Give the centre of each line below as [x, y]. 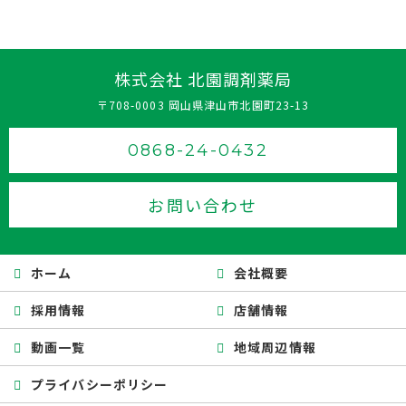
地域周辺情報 [275, 347]
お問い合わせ [203, 205]
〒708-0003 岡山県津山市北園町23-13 [203, 105]
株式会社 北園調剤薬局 [203, 79]
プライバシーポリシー [100, 384]
